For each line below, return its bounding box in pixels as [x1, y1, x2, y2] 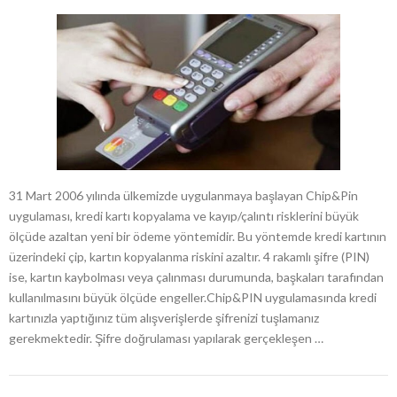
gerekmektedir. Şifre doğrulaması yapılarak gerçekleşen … [9, 330, 323, 346]
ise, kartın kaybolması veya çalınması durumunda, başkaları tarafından [9, 269, 384, 284]
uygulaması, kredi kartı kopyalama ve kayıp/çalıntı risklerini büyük [9, 207, 359, 223]
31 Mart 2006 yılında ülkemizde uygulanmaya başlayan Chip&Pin [9, 187, 358, 203]
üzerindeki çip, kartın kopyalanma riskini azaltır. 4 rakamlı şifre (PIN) [9, 248, 370, 264]
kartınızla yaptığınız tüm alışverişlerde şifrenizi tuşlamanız [9, 309, 319, 325]
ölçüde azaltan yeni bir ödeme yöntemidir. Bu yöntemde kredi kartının [9, 228, 386, 244]
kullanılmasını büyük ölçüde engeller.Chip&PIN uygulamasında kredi [9, 289, 377, 305]
